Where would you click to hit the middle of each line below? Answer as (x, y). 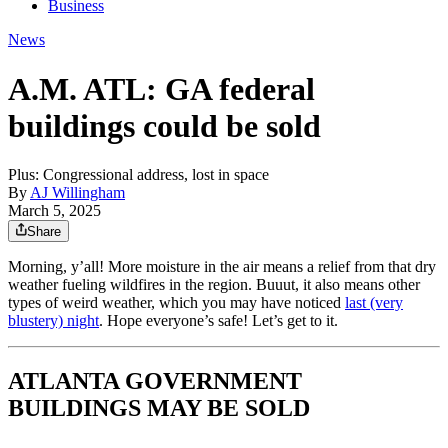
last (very (374, 303)
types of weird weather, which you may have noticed (176, 303)
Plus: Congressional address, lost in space (138, 175)
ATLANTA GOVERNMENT (155, 381)
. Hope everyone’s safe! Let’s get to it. (218, 321)
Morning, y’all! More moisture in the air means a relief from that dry (222, 267)
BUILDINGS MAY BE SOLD (159, 408)
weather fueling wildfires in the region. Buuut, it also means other (214, 285)
